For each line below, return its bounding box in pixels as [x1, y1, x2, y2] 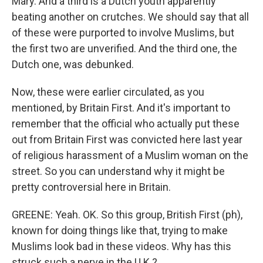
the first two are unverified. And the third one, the [12, 42, 237, 55]
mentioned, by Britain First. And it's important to [12, 102, 230, 114]
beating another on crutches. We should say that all [12, 11, 249, 23]
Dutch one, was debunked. [12, 58, 134, 70]
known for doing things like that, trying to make [12, 224, 228, 237]
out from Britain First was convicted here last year [12, 133, 242, 146]
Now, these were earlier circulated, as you [12, 86, 204, 98]
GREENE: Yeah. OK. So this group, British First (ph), [12, 208, 242, 221]
